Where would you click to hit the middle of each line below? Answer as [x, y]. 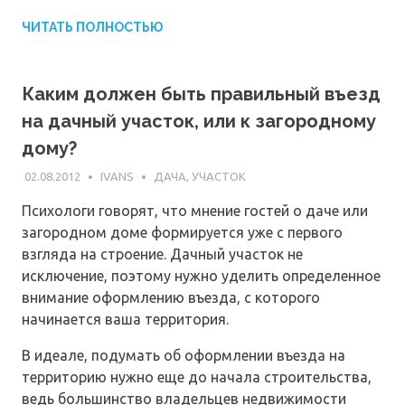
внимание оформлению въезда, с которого [171, 297]
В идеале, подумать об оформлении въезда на [184, 355]
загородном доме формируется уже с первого [182, 232]
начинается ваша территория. [125, 319]
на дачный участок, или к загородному [199, 122]
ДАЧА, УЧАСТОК [199, 176]
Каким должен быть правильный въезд [201, 94]
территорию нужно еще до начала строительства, [197, 377]
